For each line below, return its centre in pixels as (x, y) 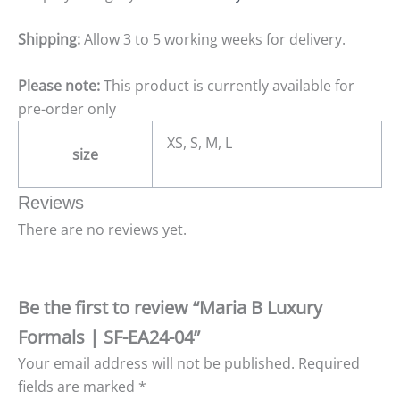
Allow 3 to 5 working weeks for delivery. (213, 40)
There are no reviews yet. (102, 229)
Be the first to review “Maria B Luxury (170, 307)
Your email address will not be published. (156, 363)
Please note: (59, 85)
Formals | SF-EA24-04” (109, 337)
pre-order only (67, 108)
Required (329, 363)
